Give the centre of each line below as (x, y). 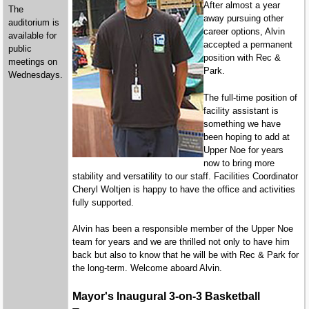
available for (33, 36)
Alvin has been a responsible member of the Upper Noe (183, 229)
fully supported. (103, 202)
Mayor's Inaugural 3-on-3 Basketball (167, 296)
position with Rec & (242, 58)
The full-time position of (251, 97)
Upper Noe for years (244, 150)
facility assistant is (241, 110)
